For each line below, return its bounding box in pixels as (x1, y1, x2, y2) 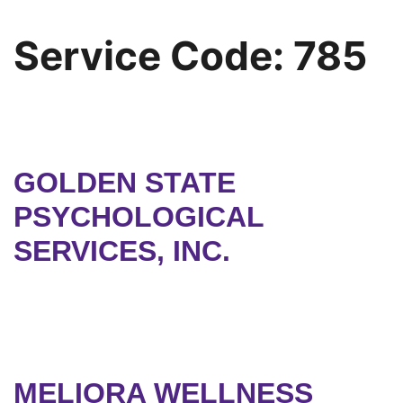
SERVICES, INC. (13, 235, 230, 268)
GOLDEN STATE (13, 166, 236, 200)
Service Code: (13, 31, 293, 81)
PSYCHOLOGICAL (13, 201, 264, 234)
